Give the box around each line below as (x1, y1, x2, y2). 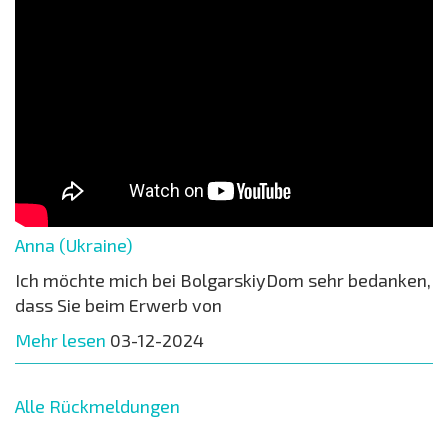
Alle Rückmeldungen (15, 394, 180, 417)
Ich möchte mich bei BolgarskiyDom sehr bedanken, (15, 268, 431, 291)
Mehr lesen (15, 328, 106, 351)
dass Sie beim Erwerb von (15, 293, 222, 316)
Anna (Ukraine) (15, 233, 133, 256)
